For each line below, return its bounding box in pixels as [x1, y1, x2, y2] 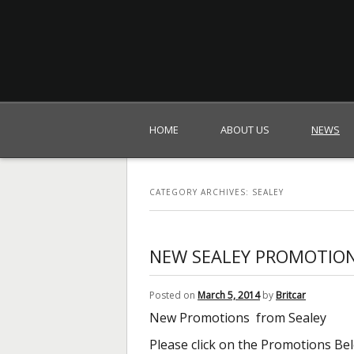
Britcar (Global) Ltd [134, 99, 245, 116]
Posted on [149, 288, 198, 302]
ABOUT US [220, 122, 269, 137]
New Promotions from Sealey [149, 308, 326, 326]
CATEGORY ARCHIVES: [149, 186, 252, 198]
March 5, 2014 [198, 288, 260, 302]
